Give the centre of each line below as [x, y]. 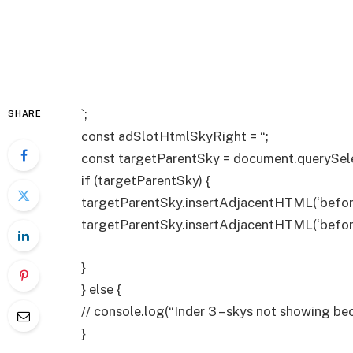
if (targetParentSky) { [146, 180]
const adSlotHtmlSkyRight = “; [175, 136]
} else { [101, 289]
